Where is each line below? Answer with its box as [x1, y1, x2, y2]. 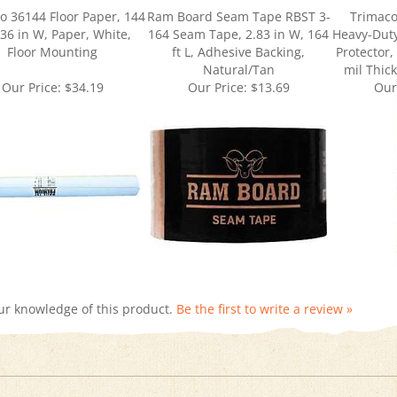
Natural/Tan [202, 37, 275, 54]
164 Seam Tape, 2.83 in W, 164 [148, 2, 329, 19]
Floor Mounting [7, 19, 97, 36]
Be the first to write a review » [176, 276, 353, 293]
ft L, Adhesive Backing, [172, 19, 305, 36]
